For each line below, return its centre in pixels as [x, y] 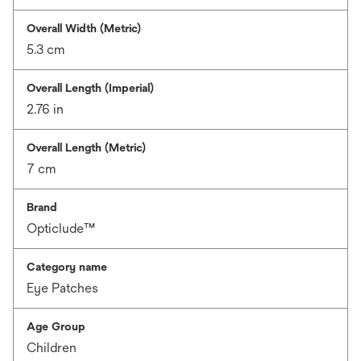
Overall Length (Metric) [86, 147]
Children [52, 348]
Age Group [56, 326]
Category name [67, 267]
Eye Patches [62, 288]
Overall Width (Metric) [84, 28]
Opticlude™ [61, 228]
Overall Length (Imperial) [90, 88]
